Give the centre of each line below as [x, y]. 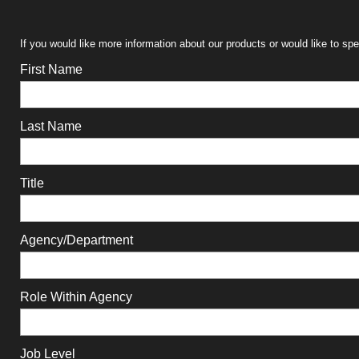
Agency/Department [76, 240]
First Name [51, 69]
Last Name [50, 126]
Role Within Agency [76, 297]
